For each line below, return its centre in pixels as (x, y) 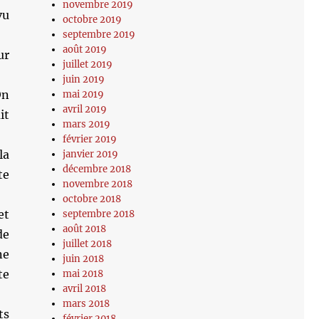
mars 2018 (87, 304)
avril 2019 (85, 109)
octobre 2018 (92, 199)
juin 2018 (84, 259)
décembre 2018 (97, 169)
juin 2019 (84, 79)
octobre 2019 (93, 20)
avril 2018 (85, 289)
